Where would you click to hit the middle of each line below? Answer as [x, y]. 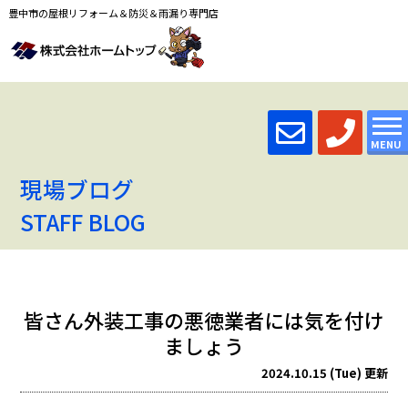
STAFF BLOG [83, 221]
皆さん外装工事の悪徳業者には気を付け [204, 320]
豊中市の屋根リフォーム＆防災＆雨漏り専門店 [113, 13]
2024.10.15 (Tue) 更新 [324, 373]
